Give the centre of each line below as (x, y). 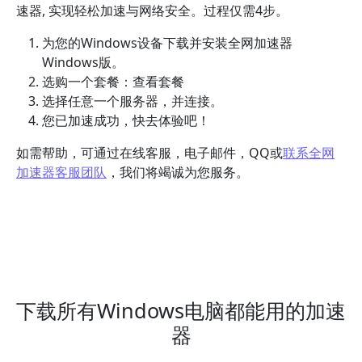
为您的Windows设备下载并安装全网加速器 (167, 43)
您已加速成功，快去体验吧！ (126, 121)
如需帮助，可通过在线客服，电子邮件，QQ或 (149, 153)
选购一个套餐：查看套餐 (113, 82)
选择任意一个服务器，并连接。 (133, 101)
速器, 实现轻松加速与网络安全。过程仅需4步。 (152, 11)
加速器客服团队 (61, 173)
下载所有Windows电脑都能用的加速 (181, 311)
